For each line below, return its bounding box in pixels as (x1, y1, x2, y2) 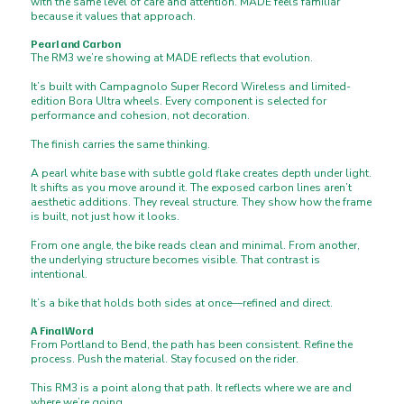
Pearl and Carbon (31, 37, 121, 51)
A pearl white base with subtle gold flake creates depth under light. (31, 166, 372, 181)
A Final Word (31, 324, 95, 338)
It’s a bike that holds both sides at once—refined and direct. (31, 296, 334, 311)
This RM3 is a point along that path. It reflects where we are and (31, 381, 353, 396)
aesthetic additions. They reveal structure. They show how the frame (31, 195, 372, 210)
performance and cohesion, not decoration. (31, 108, 251, 124)
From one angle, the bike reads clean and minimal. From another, (31, 238, 361, 253)
